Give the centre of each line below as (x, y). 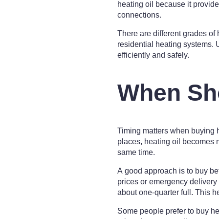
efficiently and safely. (153, 55)
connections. (139, 15)
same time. (136, 153)
